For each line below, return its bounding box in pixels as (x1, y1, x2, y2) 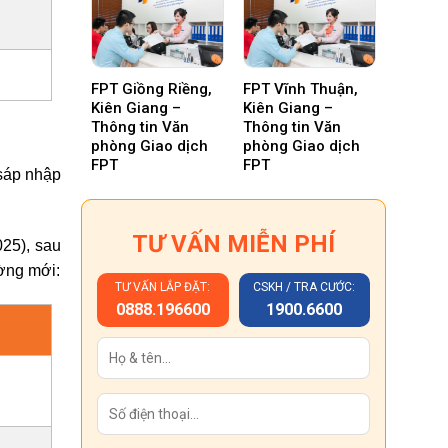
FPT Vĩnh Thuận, (243, 79, 359, 98)
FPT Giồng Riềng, (90, 79, 212, 98)
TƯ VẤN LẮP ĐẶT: (115, 280, 211, 295)
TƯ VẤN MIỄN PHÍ (132, 230, 335, 259)
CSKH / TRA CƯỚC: (253, 280, 356, 295)
